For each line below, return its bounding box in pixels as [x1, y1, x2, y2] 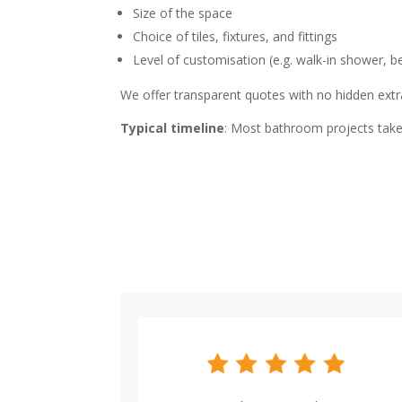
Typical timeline [120, 118, 225, 136]
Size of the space [133, 4, 233, 22]
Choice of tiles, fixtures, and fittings [133, 27, 338, 45]
